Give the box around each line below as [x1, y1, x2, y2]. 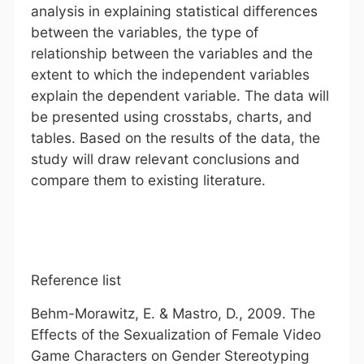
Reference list [30, 271, 121, 288]
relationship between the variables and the [30, 44, 313, 62]
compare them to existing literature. [30, 171, 266, 188]
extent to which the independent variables [30, 65, 310, 83]
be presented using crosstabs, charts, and [30, 107, 312, 125]
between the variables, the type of [30, 23, 258, 41]
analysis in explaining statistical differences [30, 2, 318, 19]
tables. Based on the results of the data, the [30, 128, 320, 146]
